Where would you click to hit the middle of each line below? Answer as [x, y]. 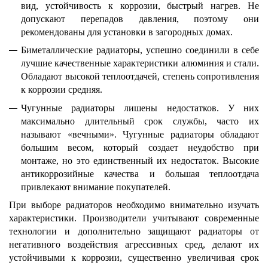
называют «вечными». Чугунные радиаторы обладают [140, 134]
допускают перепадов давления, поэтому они [140, 19]
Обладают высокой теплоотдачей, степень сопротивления [140, 77]
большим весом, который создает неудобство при [140, 147]
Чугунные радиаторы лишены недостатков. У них [140, 108]
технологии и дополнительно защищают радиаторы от [134, 231]
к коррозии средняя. [62, 90]
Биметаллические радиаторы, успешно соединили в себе [140, 50]
